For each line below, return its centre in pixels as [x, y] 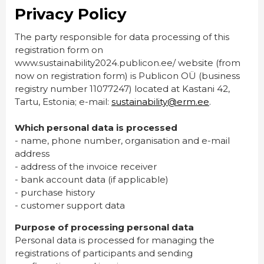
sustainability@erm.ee [160, 102]
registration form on [59, 50]
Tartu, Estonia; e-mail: [63, 102]
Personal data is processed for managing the [115, 240]
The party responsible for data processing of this [122, 37]
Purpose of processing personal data [104, 227]
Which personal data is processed [96, 128]
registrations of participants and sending [104, 253]
